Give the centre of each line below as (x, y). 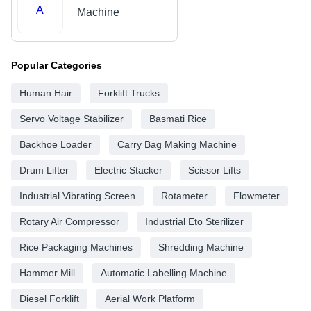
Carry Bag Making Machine (177, 144)
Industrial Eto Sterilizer (194, 221)
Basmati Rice (178, 118)
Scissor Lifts (215, 170)
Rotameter (184, 195)
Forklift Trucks (129, 93)
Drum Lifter (44, 170)
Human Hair (46, 93)
